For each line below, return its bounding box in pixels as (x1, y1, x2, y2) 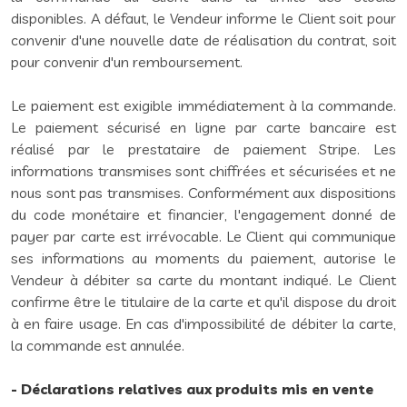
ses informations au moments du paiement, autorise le (11, 249, 396, 267)
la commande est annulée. (11, 336, 184, 354)
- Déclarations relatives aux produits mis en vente (11, 380, 373, 398)
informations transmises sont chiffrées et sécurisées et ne (11, 162, 396, 180)
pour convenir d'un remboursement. (11, 53, 243, 71)
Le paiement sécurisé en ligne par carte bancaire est (11, 118, 396, 136)
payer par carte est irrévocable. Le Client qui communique (11, 227, 396, 245)
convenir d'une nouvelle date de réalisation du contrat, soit (11, 31, 396, 49)
